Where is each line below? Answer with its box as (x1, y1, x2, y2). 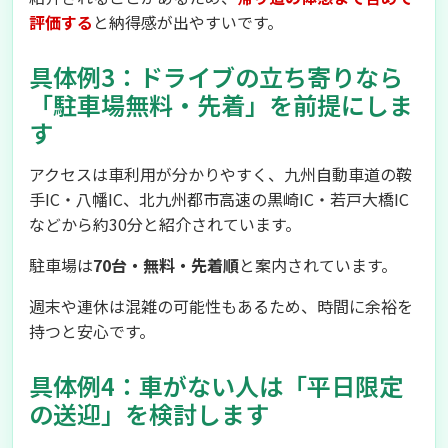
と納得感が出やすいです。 (93, 10, 283, 34)
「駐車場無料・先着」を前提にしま (29, 87, 413, 122)
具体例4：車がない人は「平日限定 (29, 368, 403, 403)
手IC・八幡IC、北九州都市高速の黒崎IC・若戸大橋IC (29, 187, 409, 211)
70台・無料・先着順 (93, 253, 239, 277)
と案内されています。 (239, 253, 397, 277)
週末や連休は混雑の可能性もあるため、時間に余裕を (29, 294, 413, 318)
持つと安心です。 (29, 319, 155, 343)
